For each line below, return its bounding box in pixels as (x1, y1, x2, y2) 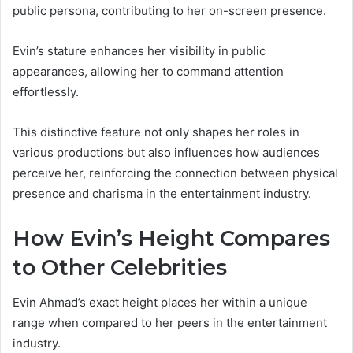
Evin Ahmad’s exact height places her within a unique (13, 295, 307, 310)
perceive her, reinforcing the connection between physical (13, 165, 338, 180)
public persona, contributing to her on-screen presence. (13, 2, 326, 18)
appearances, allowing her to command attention (13, 63, 284, 79)
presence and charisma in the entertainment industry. (13, 185, 311, 201)
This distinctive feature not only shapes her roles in (13, 124, 299, 139)
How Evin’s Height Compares (13, 225, 330, 251)
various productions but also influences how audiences (13, 144, 320, 160)
